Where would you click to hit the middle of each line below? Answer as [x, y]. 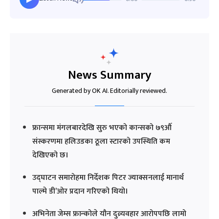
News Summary [109, 75]
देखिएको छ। [50, 155]
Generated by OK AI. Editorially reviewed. [109, 91]
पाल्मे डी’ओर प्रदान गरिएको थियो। [80, 192]
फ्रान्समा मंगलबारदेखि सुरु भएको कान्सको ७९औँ [102, 128]
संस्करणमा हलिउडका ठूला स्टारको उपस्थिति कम [101, 142]
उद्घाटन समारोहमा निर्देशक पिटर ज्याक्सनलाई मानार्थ [108, 178]
